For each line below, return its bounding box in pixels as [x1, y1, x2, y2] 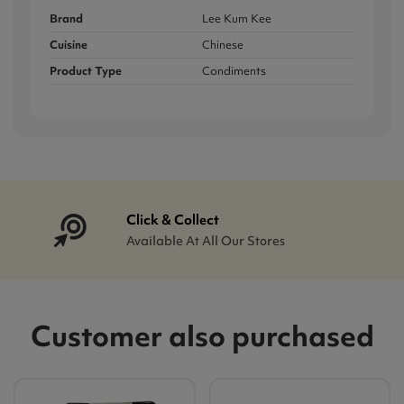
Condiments [202, 62, 266, 78]
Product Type [50, 62, 122, 78]
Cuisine [50, 36, 87, 52]
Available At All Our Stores [126, 232, 286, 249]
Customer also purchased [30, 316, 374, 355]
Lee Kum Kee [202, 10, 271, 26]
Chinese [202, 36, 243, 52]
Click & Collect [126, 210, 220, 229]
